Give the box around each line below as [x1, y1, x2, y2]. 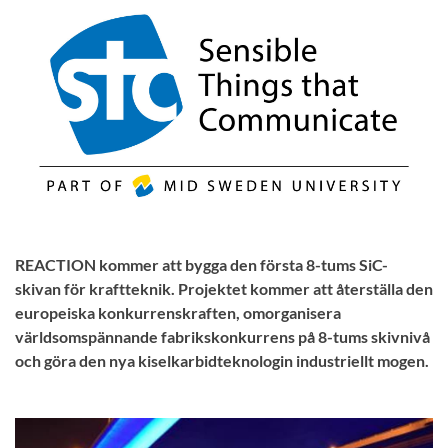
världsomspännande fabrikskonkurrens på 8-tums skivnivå [15, 326, 430, 346]
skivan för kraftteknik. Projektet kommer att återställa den [15, 278, 433, 298]
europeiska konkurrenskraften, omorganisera [15, 302, 341, 322]
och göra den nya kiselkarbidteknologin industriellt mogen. [15, 350, 429, 370]
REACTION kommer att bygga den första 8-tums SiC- [15, 254, 388, 274]
